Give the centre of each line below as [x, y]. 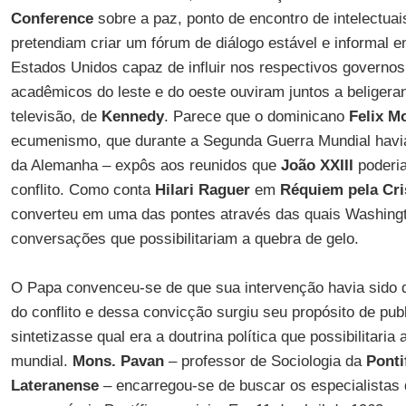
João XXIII [317, 165]
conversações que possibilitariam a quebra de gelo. [184, 239]
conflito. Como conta [82, 190]
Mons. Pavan [118, 361]
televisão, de [56, 116]
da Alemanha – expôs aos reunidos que [145, 165]
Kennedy [132, 116]
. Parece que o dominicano [256, 116]
